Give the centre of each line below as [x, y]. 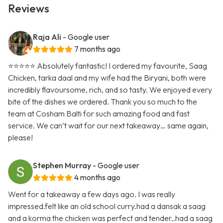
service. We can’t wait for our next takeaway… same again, [108, 126]
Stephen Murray [62, 166]
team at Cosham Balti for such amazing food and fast [99, 114]
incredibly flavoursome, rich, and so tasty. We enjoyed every [110, 90]
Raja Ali [47, 37]
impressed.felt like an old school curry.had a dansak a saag [107, 206]
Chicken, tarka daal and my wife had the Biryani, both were [107, 78]
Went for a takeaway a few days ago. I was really [92, 194]
